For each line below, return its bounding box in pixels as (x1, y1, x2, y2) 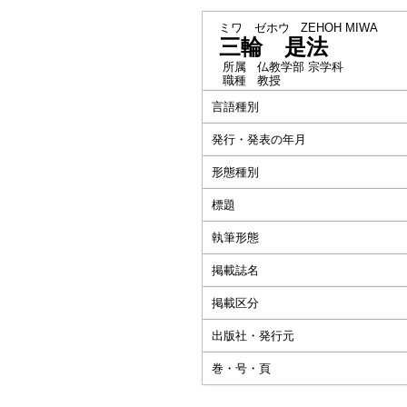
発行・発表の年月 (212, 133, 306, 146)
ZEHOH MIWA (301, 21, 378, 35)
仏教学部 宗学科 (257, 60, 343, 74)
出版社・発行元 (212, 329, 294, 342)
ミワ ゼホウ (219, 21, 290, 35)
